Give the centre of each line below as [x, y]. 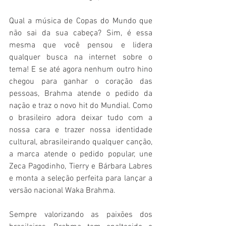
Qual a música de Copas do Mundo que [81, 21]
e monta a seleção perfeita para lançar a [81, 179]
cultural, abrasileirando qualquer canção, [81, 143]
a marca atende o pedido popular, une [81, 155]
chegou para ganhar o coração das [81, 82]
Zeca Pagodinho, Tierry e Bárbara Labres [81, 167]
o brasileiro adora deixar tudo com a [81, 118]
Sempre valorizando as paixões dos [81, 215]
